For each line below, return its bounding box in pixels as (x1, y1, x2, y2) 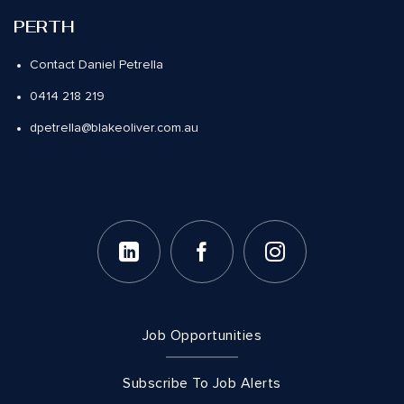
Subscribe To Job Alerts (123, 376, 281, 391)
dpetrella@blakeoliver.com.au (30, 122, 199, 135)
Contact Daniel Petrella (30, 59, 164, 72)
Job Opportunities (142, 328, 262, 344)
